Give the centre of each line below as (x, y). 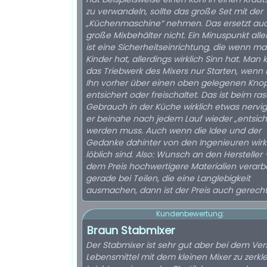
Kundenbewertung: (190, 214)
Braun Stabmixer (131, 230)
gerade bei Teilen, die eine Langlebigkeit (168, 178)
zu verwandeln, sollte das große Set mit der (174, 11)
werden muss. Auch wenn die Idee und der (173, 131)
